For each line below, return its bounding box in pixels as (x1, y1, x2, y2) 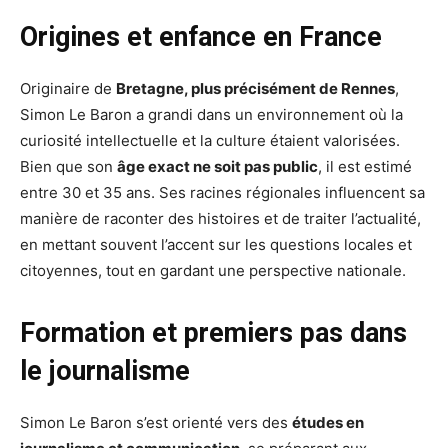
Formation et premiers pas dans (20, 317, 407, 350)
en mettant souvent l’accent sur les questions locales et (20, 235, 412, 255)
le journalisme (20, 355, 190, 388)
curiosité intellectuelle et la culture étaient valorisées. (20, 131, 400, 151)
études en (292, 413, 364, 433)
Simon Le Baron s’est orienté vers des (20, 413, 292, 433)
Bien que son (20, 157, 117, 177)
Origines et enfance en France (20, 21, 382, 54)
